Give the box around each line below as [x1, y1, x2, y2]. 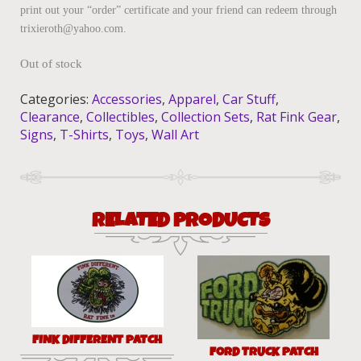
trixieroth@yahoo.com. [20, 23, 127, 35]
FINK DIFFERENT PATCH [32, 330, 163, 349]
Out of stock [20, 57, 82, 71]
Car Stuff [222, 90, 276, 109]
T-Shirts [60, 126, 109, 144]
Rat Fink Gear [256, 108, 337, 127]
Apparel [168, 90, 216, 109]
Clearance [20, 108, 80, 127]
